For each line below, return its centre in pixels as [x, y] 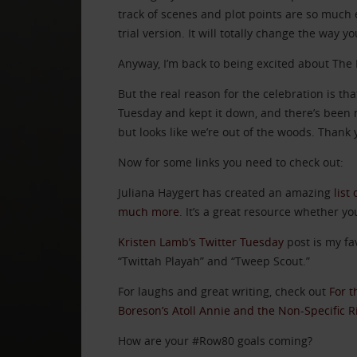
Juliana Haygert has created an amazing [226, 193]
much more [148, 212]
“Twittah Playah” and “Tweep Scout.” [214, 261]
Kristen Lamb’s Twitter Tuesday [200, 242]
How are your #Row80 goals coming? [215, 341]
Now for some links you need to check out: [230, 163]
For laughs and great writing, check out [223, 292]
